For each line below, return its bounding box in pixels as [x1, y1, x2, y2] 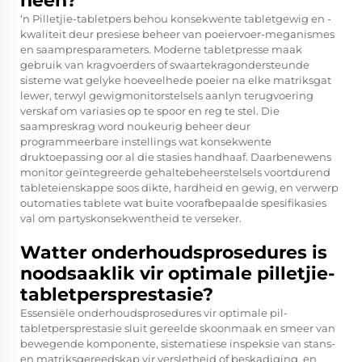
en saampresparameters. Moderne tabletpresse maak [20, 43, 302, 57]
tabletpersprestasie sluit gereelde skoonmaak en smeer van [20, 322, 335, 335]
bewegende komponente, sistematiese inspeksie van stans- [20, 337, 335, 351]
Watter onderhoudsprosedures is [20, 242, 327, 264]
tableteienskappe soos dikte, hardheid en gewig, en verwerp [20, 181, 339, 195]
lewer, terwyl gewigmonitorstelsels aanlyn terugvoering [20, 89, 314, 103]
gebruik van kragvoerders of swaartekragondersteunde [20, 58, 309, 72]
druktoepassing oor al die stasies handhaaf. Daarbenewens [20, 150, 331, 164]
